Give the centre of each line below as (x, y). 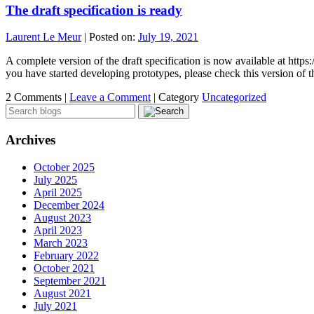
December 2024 (69, 205)
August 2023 (62, 217)
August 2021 (62, 293)
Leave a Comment (110, 97)
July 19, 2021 (168, 37)
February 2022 (66, 255)
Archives (30, 140)
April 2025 (58, 192)
